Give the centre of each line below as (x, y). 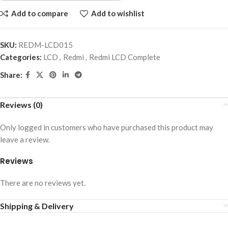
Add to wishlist (118, 13)
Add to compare (39, 13)
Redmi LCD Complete (125, 57)
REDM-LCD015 (46, 45)
